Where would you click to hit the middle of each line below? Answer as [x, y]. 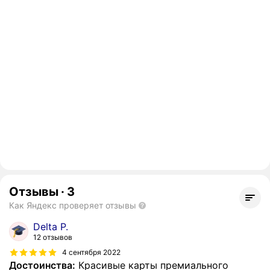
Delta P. [51, 227]
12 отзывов [53, 237]
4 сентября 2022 [91, 252]
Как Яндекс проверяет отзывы [73, 206]
